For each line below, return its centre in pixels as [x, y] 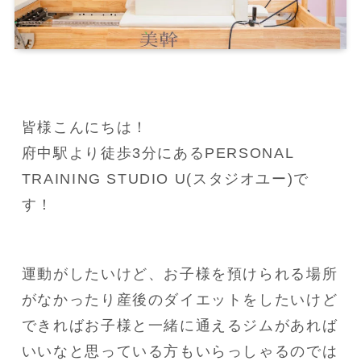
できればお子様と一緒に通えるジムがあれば [180, 325]
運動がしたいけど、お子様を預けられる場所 [180, 274]
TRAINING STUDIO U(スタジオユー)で [165, 178]
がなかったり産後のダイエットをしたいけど [180, 299]
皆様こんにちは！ [85, 127]
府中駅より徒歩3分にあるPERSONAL [158, 153]
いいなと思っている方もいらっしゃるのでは [180, 351]
